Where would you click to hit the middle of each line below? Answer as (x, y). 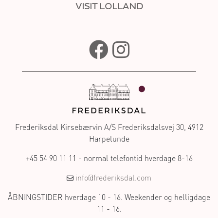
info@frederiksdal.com (113, 178)
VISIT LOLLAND (109, 7)
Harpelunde (109, 139)
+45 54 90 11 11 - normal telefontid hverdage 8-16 (109, 158)
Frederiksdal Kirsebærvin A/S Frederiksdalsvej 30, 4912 (109, 127)
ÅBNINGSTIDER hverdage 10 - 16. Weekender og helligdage (109, 197)
